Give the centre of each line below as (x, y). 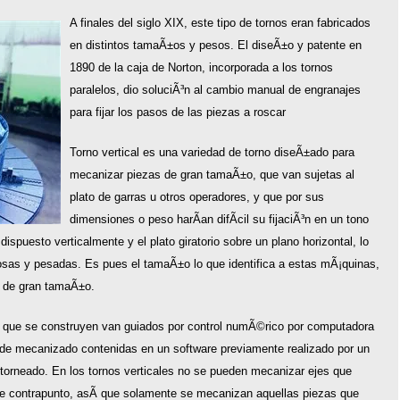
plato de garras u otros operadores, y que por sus (196, 197)
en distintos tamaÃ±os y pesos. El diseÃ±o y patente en (215, 45)
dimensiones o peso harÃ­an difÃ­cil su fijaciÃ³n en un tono (219, 219)
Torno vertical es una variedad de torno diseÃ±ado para (212, 152)
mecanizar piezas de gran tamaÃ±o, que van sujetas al (212, 175)
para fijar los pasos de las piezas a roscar (177, 112)
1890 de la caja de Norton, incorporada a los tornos (201, 67)
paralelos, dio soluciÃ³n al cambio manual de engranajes (215, 90)
